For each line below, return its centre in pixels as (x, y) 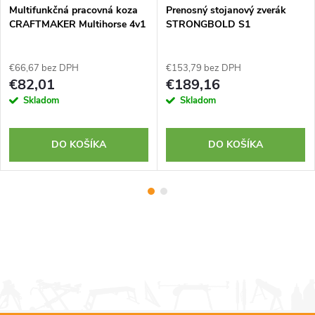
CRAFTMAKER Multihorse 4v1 (77, 25)
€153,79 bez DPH (204, 69)
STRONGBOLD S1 (208, 25)
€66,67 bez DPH (44, 69)
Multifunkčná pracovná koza (73, 11)
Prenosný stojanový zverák (226, 11)
